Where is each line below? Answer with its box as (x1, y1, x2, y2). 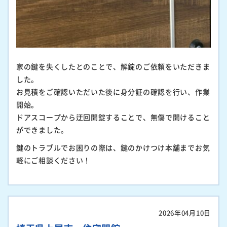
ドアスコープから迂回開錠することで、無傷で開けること (16, 111, 210, 122)
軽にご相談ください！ (16, 155, 91, 165)
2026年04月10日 (159, 207, 211, 217)
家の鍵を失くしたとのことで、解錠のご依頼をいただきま (16, 61, 210, 71)
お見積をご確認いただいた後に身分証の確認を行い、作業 (16, 86, 210, 97)
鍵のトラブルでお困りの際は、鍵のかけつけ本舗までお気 (16, 142, 210, 153)
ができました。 (16, 124, 68, 135)
